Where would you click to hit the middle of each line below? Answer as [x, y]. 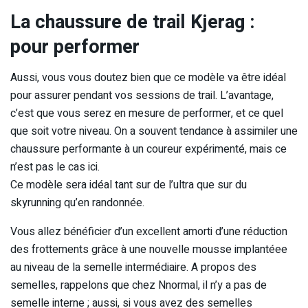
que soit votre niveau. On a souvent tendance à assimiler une [154, 131]
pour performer [75, 47]
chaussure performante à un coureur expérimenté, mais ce [148, 149]
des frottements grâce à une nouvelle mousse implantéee [149, 249]
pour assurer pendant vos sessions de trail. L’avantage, [142, 95]
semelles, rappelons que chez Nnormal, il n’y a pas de [139, 285]
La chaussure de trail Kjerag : [133, 22]
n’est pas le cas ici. [55, 167]
